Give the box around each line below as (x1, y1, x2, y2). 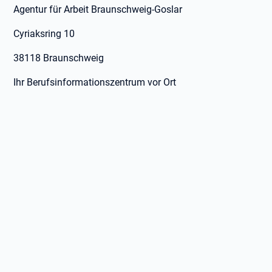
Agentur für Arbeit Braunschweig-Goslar (13, 4, 183, 15)
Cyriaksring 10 (13, 28, 75, 39)
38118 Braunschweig (13, 52, 104, 64)
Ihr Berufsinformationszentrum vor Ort (13, 76, 177, 88)
